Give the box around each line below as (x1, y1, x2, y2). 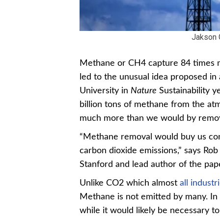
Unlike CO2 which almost (80, 178, 180, 188)
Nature (131, 86, 157, 95)
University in (80, 86, 131, 95)
